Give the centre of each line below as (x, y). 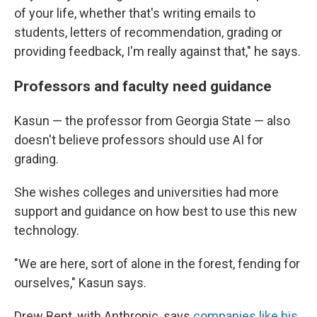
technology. (47, 230)
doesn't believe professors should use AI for (139, 140)
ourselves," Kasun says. (80, 283)
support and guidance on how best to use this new (156, 211)
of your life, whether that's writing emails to (135, 13)
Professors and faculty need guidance (145, 86)
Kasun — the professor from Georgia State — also (152, 121)
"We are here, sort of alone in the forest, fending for (157, 264)
